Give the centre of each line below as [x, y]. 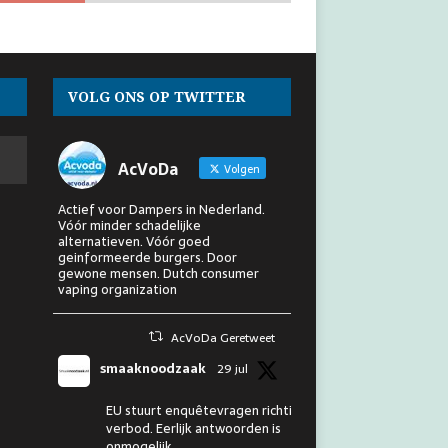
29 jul [232, 368]
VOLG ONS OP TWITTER [156, 96]
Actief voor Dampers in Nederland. [161, 209]
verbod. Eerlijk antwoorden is [193, 428]
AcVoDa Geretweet [223, 337]
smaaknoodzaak [152, 368]
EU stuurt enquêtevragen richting [206, 410]
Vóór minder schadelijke [129, 225]
